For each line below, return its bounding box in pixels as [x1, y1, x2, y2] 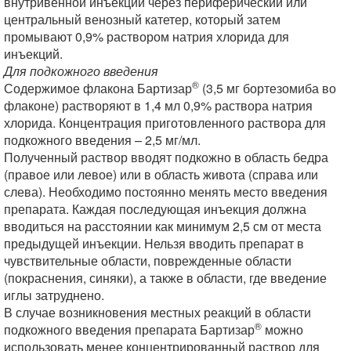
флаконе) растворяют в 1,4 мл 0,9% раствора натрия [4, 96, 313, 114]
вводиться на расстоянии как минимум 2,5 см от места [4, 217, 321, 235]
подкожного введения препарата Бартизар [4, 320, 255, 338]
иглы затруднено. [4, 286, 104, 304]
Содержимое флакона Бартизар [4, 79, 192, 97]
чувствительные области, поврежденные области [4, 251, 291, 270]
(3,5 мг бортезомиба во [199, 79, 336, 97]
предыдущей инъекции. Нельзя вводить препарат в [4, 234, 304, 252]
